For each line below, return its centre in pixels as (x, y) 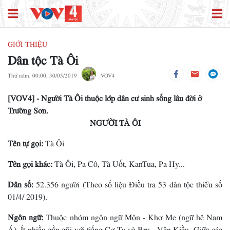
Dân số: (22, 183)
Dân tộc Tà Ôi (43, 57)
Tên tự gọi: (25, 141)
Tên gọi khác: (31, 162)
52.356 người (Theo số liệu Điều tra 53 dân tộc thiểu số (129, 183)
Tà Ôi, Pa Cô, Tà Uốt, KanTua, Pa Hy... (120, 162)
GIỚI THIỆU (27, 42)
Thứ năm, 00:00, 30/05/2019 (42, 74)
